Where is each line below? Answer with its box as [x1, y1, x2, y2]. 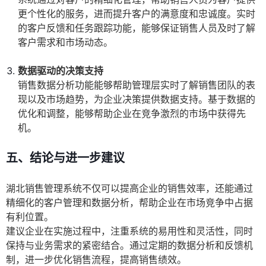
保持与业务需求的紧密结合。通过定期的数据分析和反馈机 [6, 239, 253, 252]
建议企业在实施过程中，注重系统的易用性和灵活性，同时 [6, 225, 253, 237]
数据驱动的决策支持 [18, 65, 103, 77]
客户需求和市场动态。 [18, 36, 113, 49]
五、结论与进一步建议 [6, 151, 125, 166]
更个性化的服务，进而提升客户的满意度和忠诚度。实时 [18, 8, 255, 20]
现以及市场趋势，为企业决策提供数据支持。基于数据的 [18, 93, 255, 106]
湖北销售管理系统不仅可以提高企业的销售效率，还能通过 [6, 182, 253, 195]
